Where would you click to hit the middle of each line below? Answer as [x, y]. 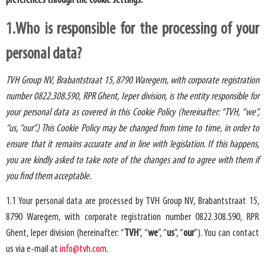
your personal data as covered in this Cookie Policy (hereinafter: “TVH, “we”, [132, 112]
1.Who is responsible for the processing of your [132, 29]
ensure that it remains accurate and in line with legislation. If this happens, [132, 144]
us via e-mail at [33, 249]
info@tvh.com [83, 249]
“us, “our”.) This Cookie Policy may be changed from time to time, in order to [132, 128]
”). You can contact [227, 233]
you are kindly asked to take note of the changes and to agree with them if [132, 160]
